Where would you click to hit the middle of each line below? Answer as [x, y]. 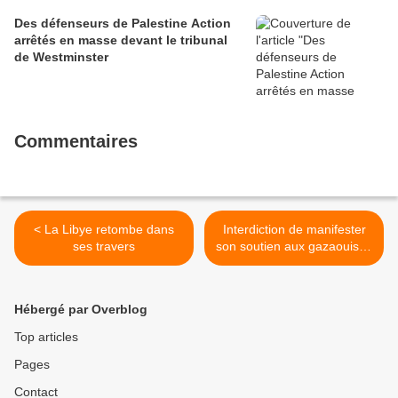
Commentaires [76, 141]
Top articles [46, 336]
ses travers [104, 246]
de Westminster [61, 56]
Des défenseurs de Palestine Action [123, 23]
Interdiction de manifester [294, 229]
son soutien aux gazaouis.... [294, 246]
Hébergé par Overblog [81, 309]
